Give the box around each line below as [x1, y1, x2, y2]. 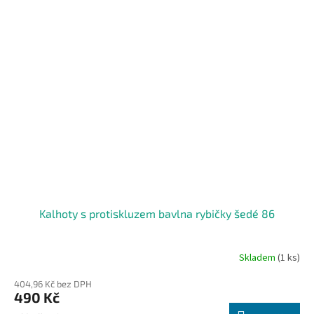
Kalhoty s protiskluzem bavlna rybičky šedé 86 [39, 207, 275, 221]
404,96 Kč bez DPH [14, 278, 92, 290]
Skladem [239, 250, 278, 265]
